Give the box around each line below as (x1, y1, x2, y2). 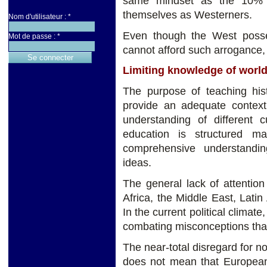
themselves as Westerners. (123, 8, 252, 21)
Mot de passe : (8, 32, 57, 41)
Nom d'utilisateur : (8, 13, 68, 21)
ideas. (123, 157, 151, 169)
